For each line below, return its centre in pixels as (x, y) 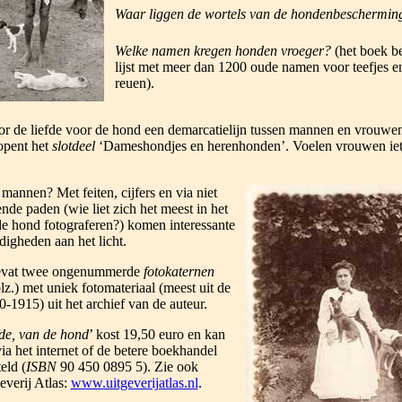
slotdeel (73, 146)
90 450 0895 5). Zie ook (127, 367)
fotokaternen (179, 271)
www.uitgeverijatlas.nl (134, 383)
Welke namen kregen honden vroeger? (224, 51)
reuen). (136, 83)
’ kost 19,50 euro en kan (157, 334)
